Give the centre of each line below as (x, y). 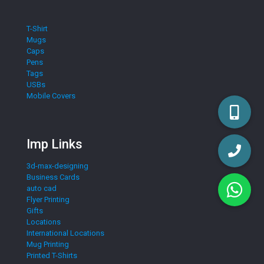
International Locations (65, 233)
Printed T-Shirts (52, 255)
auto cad (42, 188)
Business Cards (53, 177)
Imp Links (55, 144)
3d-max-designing (57, 166)
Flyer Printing (48, 199)
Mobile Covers (51, 96)
